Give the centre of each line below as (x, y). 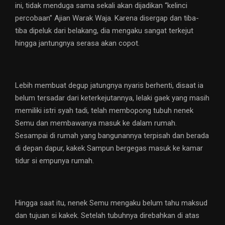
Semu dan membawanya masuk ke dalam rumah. (96, 123)
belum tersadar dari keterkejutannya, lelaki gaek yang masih (112, 98)
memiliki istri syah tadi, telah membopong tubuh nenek (104, 111)
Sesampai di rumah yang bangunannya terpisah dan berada (112, 136)
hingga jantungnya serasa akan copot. (77, 43)
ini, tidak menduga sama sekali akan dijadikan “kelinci (101, 6)
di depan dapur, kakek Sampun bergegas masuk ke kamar (109, 148)
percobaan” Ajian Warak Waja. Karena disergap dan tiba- (107, 18)
